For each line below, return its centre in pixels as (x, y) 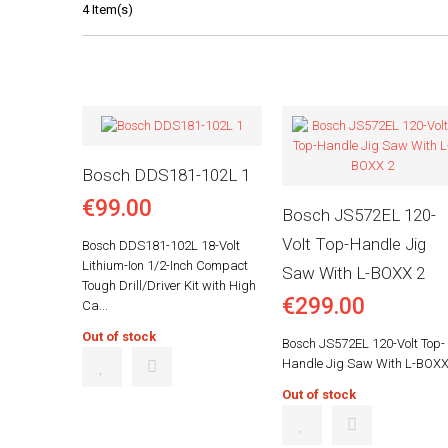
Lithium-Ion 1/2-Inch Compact (165, 265)
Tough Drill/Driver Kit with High (169, 285)
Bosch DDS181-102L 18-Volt (161, 245)
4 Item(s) (107, 9)
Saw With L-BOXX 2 (353, 273)
